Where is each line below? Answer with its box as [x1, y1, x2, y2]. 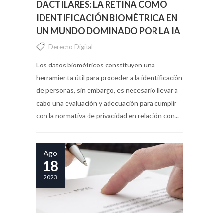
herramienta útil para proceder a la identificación [36, 73, 182, 82]
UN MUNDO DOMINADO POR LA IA [36, 25, 180, 36]
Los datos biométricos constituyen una [36, 60, 155, 69]
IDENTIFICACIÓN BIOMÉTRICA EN [36, 12, 177, 23]
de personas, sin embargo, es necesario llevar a [36, 86, 178, 94]
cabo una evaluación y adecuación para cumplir [36, 98, 176, 107]
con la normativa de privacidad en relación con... [36, 111, 179, 120]
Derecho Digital [48, 43, 93, 51]
